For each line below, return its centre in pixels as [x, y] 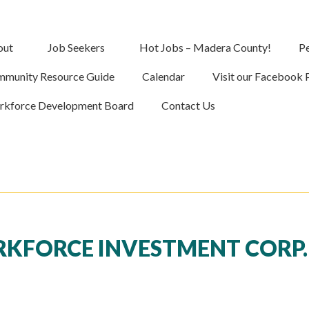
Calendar [164, 76]
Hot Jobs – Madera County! [206, 47]
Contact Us [189, 105]
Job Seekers [77, 47]
